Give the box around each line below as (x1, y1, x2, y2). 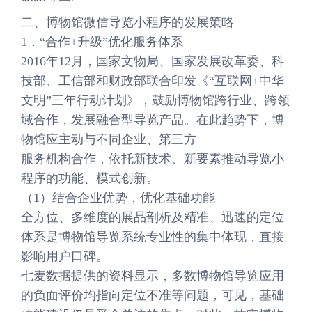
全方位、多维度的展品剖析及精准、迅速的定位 (21, 210, 284, 224)
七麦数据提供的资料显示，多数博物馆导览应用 (21, 269, 284, 283)
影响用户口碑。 (21, 249, 109, 263)
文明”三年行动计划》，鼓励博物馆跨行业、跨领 (21, 93, 290, 107)
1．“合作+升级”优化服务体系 (21, 35, 183, 49)
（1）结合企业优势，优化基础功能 (21, 191, 215, 205)
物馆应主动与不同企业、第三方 (21, 132, 196, 146)
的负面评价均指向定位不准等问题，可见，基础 (21, 288, 284, 302)
